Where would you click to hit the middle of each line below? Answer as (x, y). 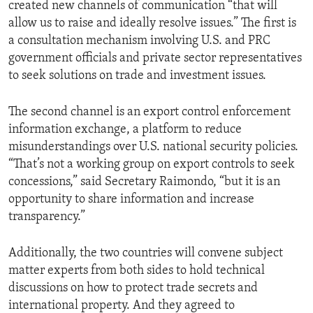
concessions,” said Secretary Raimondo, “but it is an (144, 182)
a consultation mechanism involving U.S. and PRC (139, 41)
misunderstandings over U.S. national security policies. (153, 147)
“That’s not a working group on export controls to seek (152, 165)
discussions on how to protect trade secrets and (133, 289)
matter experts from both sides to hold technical (137, 271)
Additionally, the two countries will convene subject (146, 254)
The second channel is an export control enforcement (150, 112)
